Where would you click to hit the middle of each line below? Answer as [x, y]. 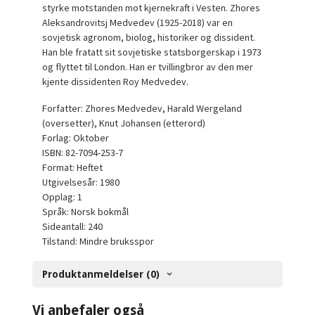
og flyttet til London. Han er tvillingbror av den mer [148, 66]
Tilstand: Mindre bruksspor [98, 242]
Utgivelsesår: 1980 [81, 182]
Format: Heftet [73, 168]
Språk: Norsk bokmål [86, 212]
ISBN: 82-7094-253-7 [83, 153]
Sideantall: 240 [73, 227]
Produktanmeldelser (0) [101, 274]
